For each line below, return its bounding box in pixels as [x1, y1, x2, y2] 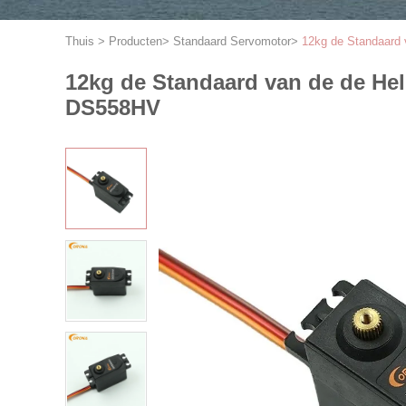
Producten [109, 34, 162, 48]
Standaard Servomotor [173, 34, 291, 48]
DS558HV [65, 95, 160, 120]
